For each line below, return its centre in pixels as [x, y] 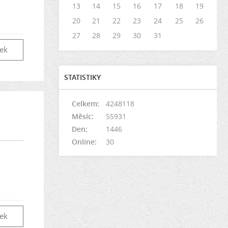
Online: [84, 141]
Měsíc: [83, 116]
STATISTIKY [82, 77]
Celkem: [85, 103]
